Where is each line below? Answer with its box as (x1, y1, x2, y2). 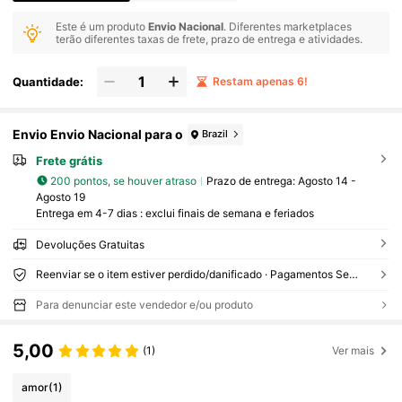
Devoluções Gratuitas (35, 238, 144, 252)
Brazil (202, 127, 229, 141)
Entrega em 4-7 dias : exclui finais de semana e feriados (35, 206, 314, 221)
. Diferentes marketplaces (223, 19, 353, 33)
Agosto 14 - (297, 173, 356, 188)
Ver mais (332, 344, 375, 358)
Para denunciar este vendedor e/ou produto (35, 298, 253, 312)
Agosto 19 (35, 190, 85, 205)
